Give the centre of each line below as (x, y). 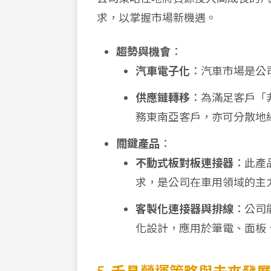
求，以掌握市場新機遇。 (157, 18)
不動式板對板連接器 (184, 163)
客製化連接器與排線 (184, 209)
